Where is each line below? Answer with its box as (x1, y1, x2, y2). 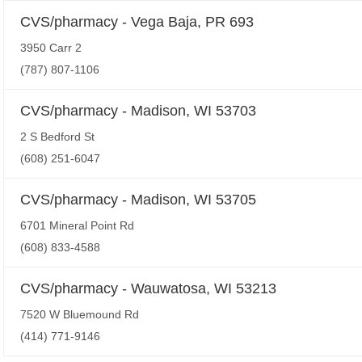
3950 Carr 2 (20, 41, 82, 54)
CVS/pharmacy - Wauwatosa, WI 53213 (20, 280, 276, 297)
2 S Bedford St (20, 130, 95, 143)
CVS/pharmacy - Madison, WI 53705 (20, 192, 256, 208)
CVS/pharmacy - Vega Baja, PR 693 (20, 14, 254, 30)
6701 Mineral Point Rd (20, 219, 134, 232)
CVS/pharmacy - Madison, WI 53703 (20, 103, 256, 119)
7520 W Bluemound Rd (20, 308, 139, 321)
